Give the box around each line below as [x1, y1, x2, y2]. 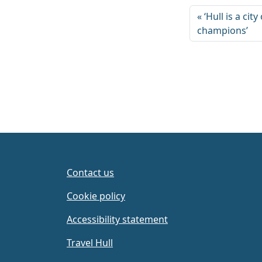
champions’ [197, 24, 248, 37]
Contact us [67, 166, 114, 180]
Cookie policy [67, 189, 125, 203]
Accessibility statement [67, 213, 168, 226]
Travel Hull [67, 236, 113, 250]
